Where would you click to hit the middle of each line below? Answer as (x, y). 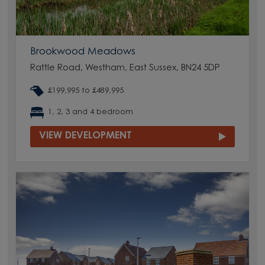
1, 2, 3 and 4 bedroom (91, 112)
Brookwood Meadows (83, 52)
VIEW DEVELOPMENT (86, 136)
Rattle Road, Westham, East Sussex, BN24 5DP (125, 68)
